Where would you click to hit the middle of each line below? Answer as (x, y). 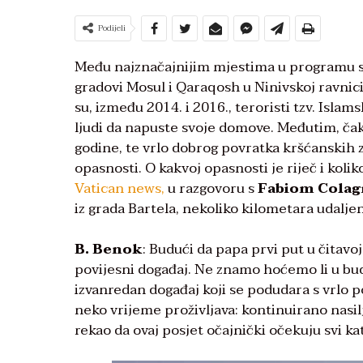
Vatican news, (120, 189)
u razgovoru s (211, 189)
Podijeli (112, 28)
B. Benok (109, 250)
